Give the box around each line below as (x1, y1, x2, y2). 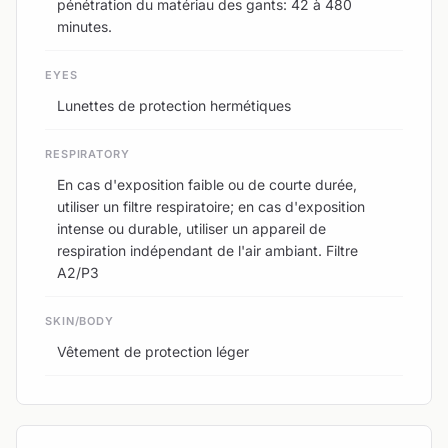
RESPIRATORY (45, 146, 130, 161)
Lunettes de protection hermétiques (57, 96, 291, 114)
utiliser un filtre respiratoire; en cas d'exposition (57, 197, 365, 215)
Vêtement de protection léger (57, 342, 249, 360)
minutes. (57, 17, 112, 35)
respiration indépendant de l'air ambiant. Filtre (57, 241, 358, 259)
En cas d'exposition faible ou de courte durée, (57, 175, 357, 193)
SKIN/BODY (45, 313, 114, 328)
